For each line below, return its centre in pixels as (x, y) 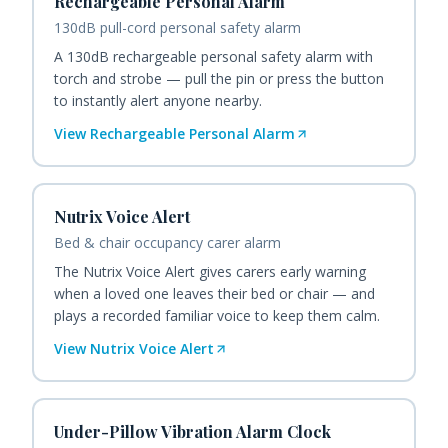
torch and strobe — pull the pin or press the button (219, 79)
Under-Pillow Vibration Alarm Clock (192, 432)
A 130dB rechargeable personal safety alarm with (213, 57)
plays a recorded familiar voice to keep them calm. (217, 316)
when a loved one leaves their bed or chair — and (214, 294)
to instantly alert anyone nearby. (158, 101)
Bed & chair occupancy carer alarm (167, 243)
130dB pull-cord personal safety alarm (177, 28)
